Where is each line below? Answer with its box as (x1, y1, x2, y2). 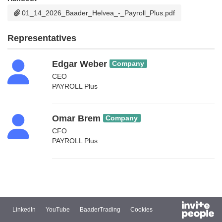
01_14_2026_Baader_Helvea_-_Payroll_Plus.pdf (20, 8, 175, 17)
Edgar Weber (52, 58, 107, 69)
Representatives (7, 33, 76, 43)
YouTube (46, 206, 70, 213)
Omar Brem (52, 113, 101, 123)
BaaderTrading (80, 206, 120, 213)
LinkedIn (12, 206, 36, 213)
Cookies (130, 206, 153, 213)
